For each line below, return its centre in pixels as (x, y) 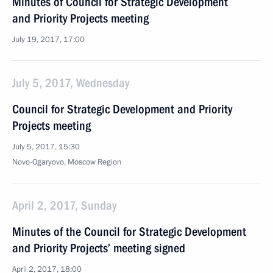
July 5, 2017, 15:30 (46, 147)
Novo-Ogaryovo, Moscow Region (67, 162)
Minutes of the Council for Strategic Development (129, 232)
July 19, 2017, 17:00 (48, 40)
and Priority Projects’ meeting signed (99, 248)
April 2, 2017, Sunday (64, 205)
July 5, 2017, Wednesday (71, 83)
